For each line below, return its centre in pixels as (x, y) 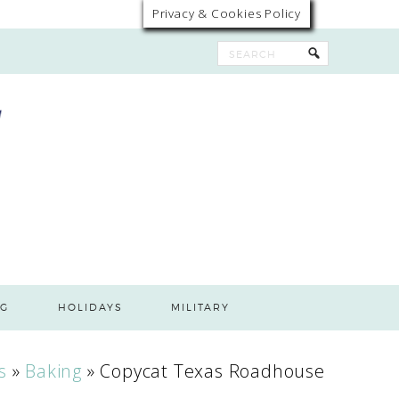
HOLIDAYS (90, 307)
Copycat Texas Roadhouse (212, 371)
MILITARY (201, 307)
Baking (54, 371)
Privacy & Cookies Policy (226, 13)
